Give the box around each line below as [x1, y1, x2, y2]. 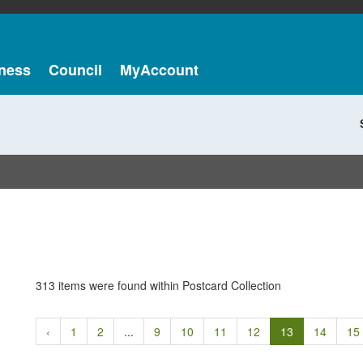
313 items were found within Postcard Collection [36, 277, 281, 293]
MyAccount [119, 59, 199, 80]
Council [48, 59, 102, 80]
